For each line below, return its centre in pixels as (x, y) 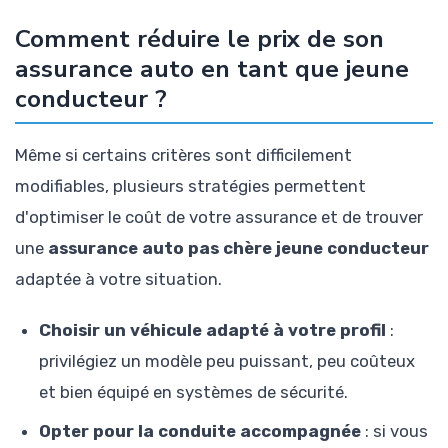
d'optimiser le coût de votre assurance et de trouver (219, 217)
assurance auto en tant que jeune (212, 69)
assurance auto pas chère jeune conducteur (238, 248)
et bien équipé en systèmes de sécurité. (193, 391)
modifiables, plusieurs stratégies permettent (190, 186)
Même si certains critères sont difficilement (183, 155)
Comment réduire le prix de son (199, 39)
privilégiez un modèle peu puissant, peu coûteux (227, 360)
